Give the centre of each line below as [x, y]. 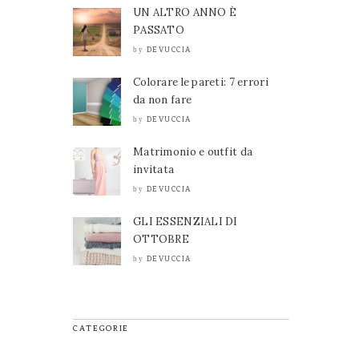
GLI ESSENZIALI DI [186, 221]
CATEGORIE [101, 328]
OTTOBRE [161, 239]
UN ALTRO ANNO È [185, 12]
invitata [154, 169]
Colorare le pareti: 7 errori [201, 82]
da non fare [163, 99]
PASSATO [159, 30]
